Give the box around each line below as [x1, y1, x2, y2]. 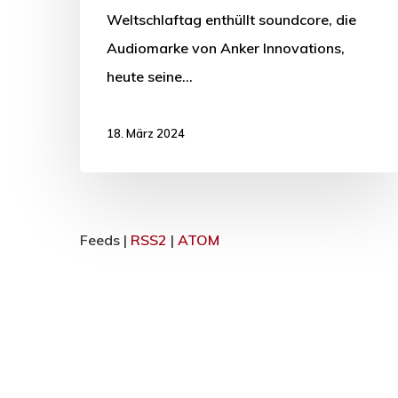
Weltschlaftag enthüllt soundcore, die [107, 10, 356, 28]
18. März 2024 [107, 125, 185, 140]
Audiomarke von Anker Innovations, [107, 38, 345, 57]
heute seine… [107, 67, 193, 85]
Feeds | [80, 230, 131, 249]
